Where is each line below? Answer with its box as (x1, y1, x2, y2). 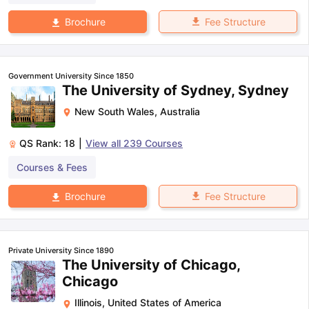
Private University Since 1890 (8, 246, 114, 256)
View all (86, 137, 123, 150)
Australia (160, 106, 200, 118)
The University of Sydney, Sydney (62, 82, 289, 99)
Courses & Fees (17, 161, 88, 174)
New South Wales (74, 106, 154, 118)
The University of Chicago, (62, 257, 240, 274)
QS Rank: (19, 137, 64, 150)
